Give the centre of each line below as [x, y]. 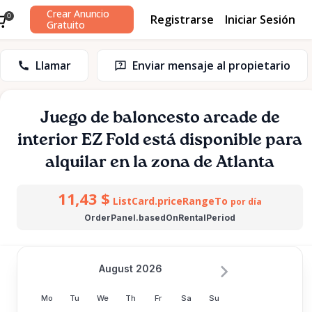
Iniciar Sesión [260, 19]
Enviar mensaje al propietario [211, 65]
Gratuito [66, 25]
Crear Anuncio [78, 14]
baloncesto [156, 118]
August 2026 [130, 268]
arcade [230, 118]
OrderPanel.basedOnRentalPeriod [160, 218]
